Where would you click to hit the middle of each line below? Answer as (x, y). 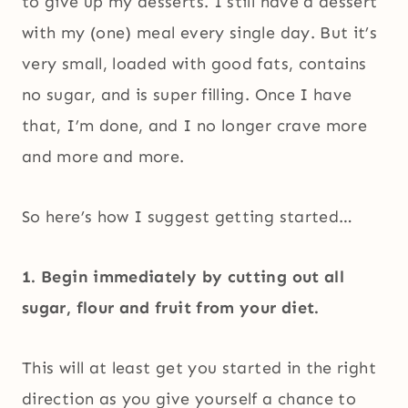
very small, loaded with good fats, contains (194, 64)
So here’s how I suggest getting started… (188, 217)
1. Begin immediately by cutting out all (184, 277)
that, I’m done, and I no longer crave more (195, 126)
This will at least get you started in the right (199, 368)
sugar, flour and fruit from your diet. (171, 308)
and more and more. (103, 157)
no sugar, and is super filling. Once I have (187, 95)
